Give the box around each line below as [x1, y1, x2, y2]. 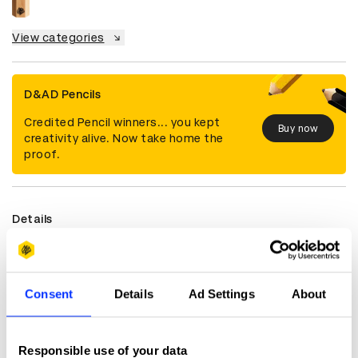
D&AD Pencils [24, 88, 101, 101]
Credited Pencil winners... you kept [24, 116, 221, 129]
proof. [24, 148, 60, 161]
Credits [12, 340, 55, 353]
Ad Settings [188, 287, 255, 301]
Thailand [132, 265, 177, 276]
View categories [12, 31, 105, 45]
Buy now [277, 122, 318, 134]
